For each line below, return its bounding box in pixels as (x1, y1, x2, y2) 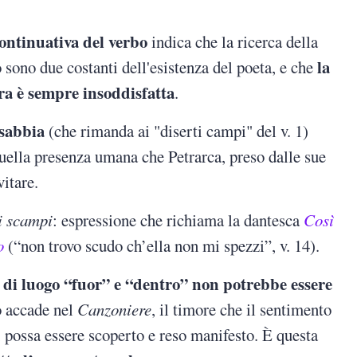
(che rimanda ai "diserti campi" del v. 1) (45, 120, 309, 143)
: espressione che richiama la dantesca (53, 209, 304, 232)
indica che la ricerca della (147, 30, 319, 53)
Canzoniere (77, 298, 152, 321)
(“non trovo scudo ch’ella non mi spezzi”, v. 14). (4, 234, 320, 257)
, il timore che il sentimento (151, 298, 332, 321)
